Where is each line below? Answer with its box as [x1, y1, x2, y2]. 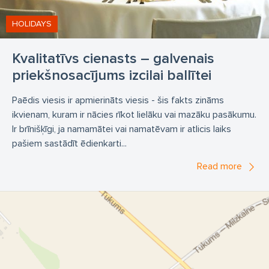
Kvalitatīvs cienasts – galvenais [12, 49, 214, 67]
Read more [197, 160, 242, 172]
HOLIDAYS [12, 18, 52, 29]
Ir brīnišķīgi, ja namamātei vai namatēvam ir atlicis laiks [12, 122, 231, 135]
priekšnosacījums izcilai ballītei [12, 66, 211, 84]
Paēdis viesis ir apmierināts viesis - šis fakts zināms [12, 94, 224, 106]
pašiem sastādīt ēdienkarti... [12, 137, 127, 150]
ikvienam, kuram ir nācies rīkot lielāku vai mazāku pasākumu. [12, 108, 256, 121]
